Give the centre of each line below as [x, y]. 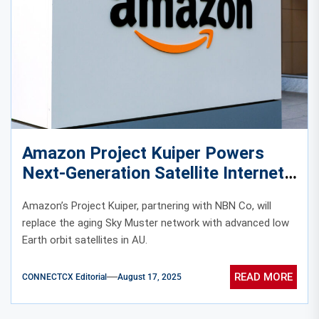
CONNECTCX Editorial [64, 277]
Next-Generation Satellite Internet [153, 173]
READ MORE [263, 277]
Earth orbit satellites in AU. [85, 240]
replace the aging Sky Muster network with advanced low [156, 223]
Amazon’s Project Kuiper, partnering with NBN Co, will [147, 206]
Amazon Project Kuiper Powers [143, 153]
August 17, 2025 [150, 277]
